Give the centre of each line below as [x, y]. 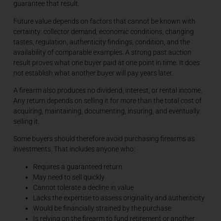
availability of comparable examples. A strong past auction [102, 52]
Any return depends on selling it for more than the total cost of [107, 100]
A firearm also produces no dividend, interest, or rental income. [108, 90]
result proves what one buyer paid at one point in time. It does [106, 62]
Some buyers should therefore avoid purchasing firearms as [104, 139]
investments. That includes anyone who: [74, 149]
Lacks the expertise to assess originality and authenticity [119, 198]
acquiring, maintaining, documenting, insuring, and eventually [106, 111]
